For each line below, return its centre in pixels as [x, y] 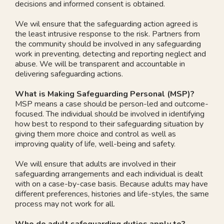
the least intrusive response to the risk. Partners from [107, 34]
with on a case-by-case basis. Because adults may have [111, 184]
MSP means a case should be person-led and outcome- [112, 104]
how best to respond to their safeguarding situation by [109, 124]
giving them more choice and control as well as [95, 134]
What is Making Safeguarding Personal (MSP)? [105, 94]
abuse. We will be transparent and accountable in [100, 64]
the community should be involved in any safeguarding [108, 44]
